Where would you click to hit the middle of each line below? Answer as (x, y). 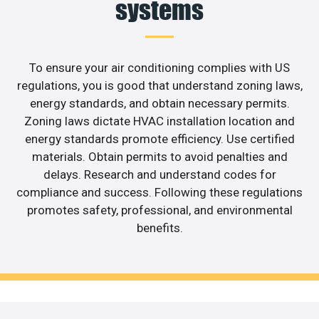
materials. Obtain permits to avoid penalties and (159, 157)
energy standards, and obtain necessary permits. (159, 104)
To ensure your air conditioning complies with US (159, 68)
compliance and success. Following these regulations (159, 193)
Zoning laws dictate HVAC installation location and (159, 121)
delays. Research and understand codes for (159, 175)
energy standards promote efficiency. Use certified (159, 139)
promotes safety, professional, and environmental (159, 210)
